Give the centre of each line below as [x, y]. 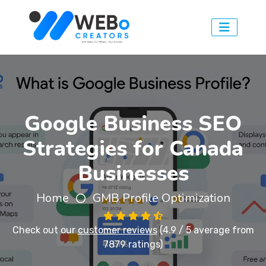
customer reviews [117, 230]
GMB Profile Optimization [161, 198]
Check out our [45, 230]
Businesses [133, 174]
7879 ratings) [133, 244]
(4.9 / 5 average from [205, 230]
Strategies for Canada [133, 149]
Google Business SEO [133, 124]
